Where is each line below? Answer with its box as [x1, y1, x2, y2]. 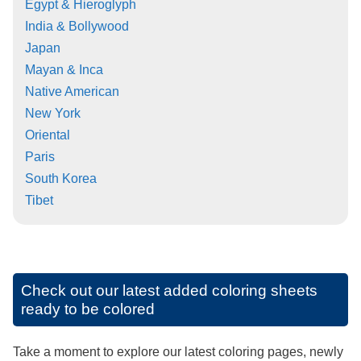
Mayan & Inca [25, 63, 103, 77]
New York [25, 106, 81, 121]
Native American [25, 85, 119, 99]
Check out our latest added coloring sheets [21, 282, 317, 300]
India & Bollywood [25, 19, 129, 34]
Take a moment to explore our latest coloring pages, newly [13, 345, 343, 359]
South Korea [25, 172, 97, 186]
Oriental [25, 128, 70, 143]
